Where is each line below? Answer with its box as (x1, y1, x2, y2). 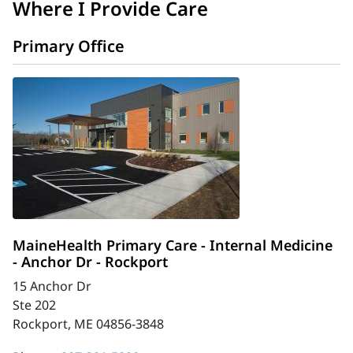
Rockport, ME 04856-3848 (13, 315, 164, 333)
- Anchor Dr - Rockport (13, 252, 168, 271)
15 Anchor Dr (13, 277, 91, 295)
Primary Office (13, 35, 124, 57)
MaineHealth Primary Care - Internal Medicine (13, 236, 333, 255)
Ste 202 (13, 296, 56, 314)
